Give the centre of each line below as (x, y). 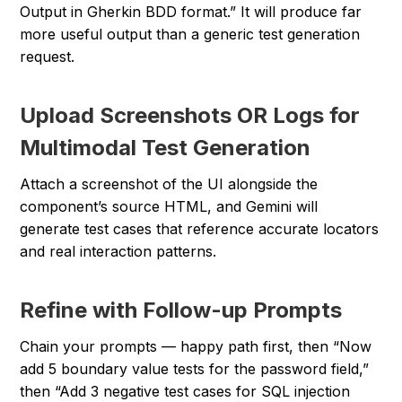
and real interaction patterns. (118, 252)
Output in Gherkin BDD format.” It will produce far (191, 12)
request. (48, 57)
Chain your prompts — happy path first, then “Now (196, 347)
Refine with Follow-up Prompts (181, 310)
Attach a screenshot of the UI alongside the (169, 184)
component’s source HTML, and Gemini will (169, 207)
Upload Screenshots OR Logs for (190, 116)
